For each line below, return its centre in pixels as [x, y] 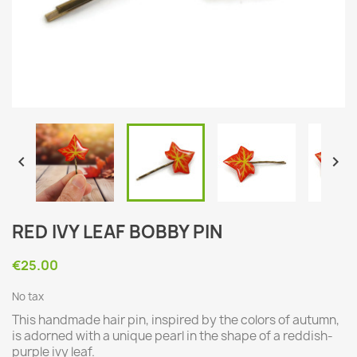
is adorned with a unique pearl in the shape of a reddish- [173, 336]
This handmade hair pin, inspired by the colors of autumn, [176, 320]
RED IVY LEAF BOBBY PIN [117, 232]
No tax [28, 296]
